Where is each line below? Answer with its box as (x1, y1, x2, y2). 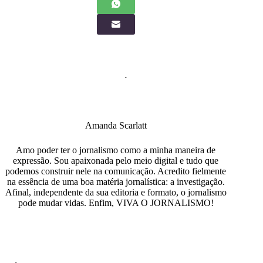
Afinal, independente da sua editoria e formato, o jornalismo (5, 187, 227, 197)
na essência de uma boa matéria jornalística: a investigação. (6, 176, 225, 187)
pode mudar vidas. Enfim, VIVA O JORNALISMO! (18, 197, 214, 208)
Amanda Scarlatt (85, 120, 147, 130)
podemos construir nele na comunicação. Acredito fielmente (5, 166, 227, 176)
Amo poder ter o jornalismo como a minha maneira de (16, 144, 216, 155)
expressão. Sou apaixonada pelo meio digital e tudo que (13, 155, 219, 166)
